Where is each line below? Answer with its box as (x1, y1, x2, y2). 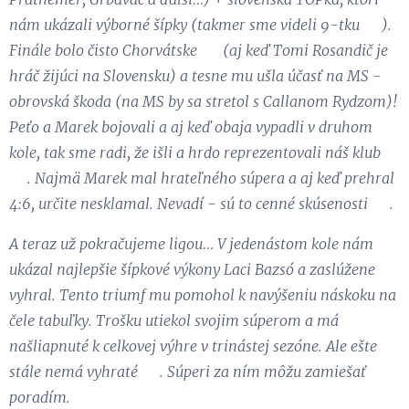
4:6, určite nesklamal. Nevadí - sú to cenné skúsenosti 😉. (9, 194, 393, 213)
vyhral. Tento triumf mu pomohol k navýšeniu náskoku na (9, 285, 396, 304)
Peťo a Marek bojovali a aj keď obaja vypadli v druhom (9, 117, 372, 136)
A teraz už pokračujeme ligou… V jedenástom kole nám (9, 234, 373, 253)
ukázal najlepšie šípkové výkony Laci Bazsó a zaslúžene (9, 259, 375, 278)
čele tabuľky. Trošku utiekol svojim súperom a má (9, 310, 339, 330)
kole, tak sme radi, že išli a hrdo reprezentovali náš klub (9, 142, 381, 162)
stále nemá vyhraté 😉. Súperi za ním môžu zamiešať (9, 362, 366, 381)
